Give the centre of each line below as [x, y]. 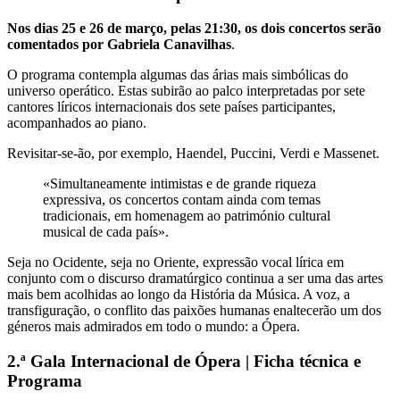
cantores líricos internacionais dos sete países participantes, [171, 107]
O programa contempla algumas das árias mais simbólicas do [178, 75]
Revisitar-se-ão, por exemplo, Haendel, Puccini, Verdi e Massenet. [193, 154]
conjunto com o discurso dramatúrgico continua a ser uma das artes [195, 279]
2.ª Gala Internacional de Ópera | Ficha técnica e [184, 361]
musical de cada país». [106, 232]
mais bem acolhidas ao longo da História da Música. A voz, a [179, 295]
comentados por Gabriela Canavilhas [119, 45]
